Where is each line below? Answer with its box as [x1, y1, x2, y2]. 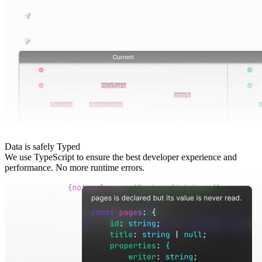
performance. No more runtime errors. [5, 162, 144, 173]
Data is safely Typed [5, 141, 80, 151]
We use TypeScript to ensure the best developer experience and [5, 151, 237, 162]
